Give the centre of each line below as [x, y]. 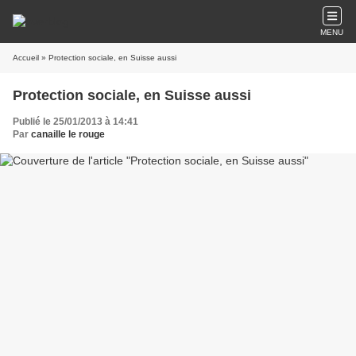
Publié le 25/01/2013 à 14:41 [75, 122]
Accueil [26, 58]
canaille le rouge [68, 134]
